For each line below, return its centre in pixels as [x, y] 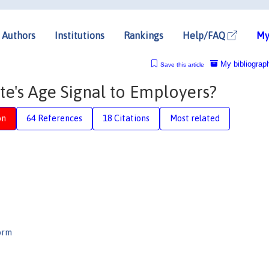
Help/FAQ [205, 35]
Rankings [144, 35]
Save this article [182, 64]
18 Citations [126, 118]
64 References [54, 118]
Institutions [80, 35]
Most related [195, 118]
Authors [19, 35]
